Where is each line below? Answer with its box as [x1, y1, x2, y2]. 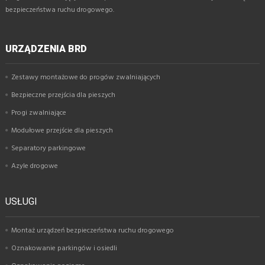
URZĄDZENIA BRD [5, 43, 87, 55]
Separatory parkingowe [11, 142, 86, 154]
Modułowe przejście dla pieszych [11, 124, 113, 137]
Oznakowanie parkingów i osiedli [11, 242, 117, 254]
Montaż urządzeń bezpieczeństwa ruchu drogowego [11, 224, 174, 237]
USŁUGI [5, 195, 37, 207]
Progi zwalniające [11, 106, 66, 119]
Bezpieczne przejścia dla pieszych [11, 89, 115, 101]
